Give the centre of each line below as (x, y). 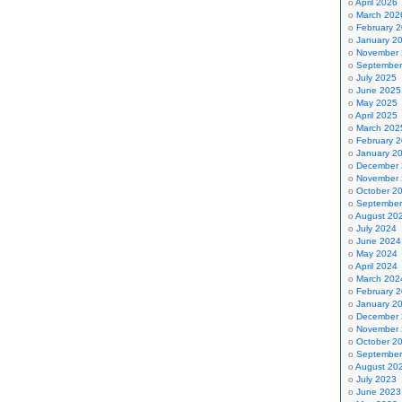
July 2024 (376, 228)
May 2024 (377, 253)
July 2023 (376, 379)
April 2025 (376, 115)
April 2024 (376, 266)
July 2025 (376, 78)
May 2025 (377, 103)
